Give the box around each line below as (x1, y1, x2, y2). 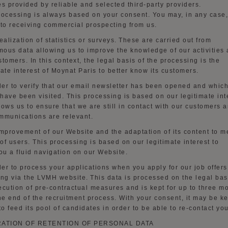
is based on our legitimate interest (90, 138, 210, 146)
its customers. (150, 67, 199, 74)
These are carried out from (117, 37, 211, 44)
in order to (103, 205, 139, 212)
